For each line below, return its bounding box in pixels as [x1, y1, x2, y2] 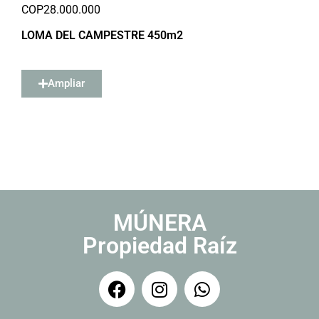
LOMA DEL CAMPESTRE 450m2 [21, 28, 183, 42]
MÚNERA [113, 209, 206, 236]
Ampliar [48, 77, 85, 90]
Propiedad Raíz [82, 232, 237, 259]
